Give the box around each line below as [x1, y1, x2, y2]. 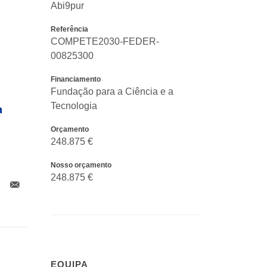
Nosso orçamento [51, 160, 111, 169]
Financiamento [51, 74, 101, 83]
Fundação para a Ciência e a [51, 86, 173, 97]
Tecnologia [51, 100, 97, 111]
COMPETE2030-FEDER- [51, 36, 159, 46]
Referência [51, 24, 88, 33]
